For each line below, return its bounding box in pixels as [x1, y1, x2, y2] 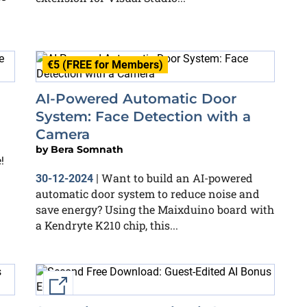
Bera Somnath [51, 143, 123, 156]
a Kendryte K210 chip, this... [36, 218, 178, 232]
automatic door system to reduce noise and [36, 186, 260, 201]
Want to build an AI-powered [101, 171, 253, 185]
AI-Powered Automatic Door [36, 90, 236, 107]
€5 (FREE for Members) [47, 58, 163, 71]
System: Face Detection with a [36, 108, 251, 125]
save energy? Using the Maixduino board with [36, 202, 274, 217]
